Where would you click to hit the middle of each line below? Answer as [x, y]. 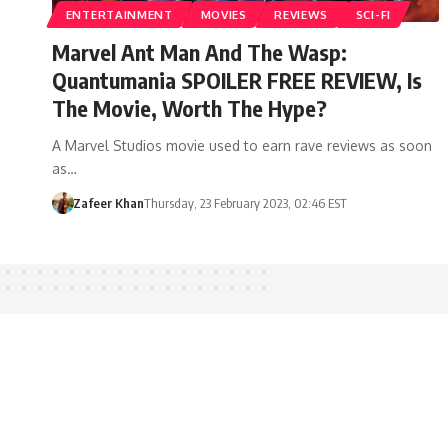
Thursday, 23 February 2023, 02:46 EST [245, 202]
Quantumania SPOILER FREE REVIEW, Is [237, 79]
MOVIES [223, 14]
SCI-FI [373, 14]
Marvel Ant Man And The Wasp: [199, 51]
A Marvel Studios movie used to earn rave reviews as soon [242, 145]
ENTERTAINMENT [119, 14]
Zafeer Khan [108, 202]
